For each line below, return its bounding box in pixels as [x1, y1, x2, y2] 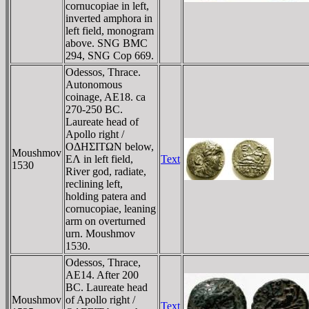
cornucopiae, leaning [66, 202, 156, 215]
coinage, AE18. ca [66, 90, 146, 103]
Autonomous [66, 78, 122, 90]
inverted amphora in [66, 12, 152, 24]
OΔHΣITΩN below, [66, 140, 154, 152]
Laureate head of [66, 115, 139, 128]
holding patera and [66, 190, 146, 202]
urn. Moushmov [66, 227, 135, 239]
